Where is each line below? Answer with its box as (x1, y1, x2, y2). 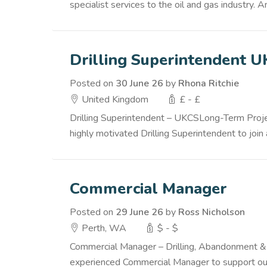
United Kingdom (79, 93, 148, 106)
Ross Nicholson (178, 206, 245, 219)
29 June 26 (116, 206, 163, 219)
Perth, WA (79, 222, 126, 235)
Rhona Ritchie (178, 77, 239, 90)
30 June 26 (116, 77, 163, 90)
